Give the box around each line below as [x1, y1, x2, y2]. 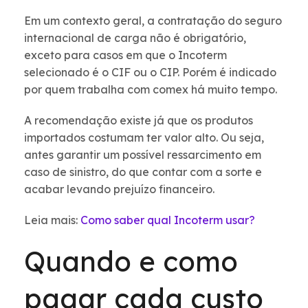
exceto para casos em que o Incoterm [24, 48, 227, 63]
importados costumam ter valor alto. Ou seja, [24, 131, 264, 145]
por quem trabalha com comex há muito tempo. [24, 82, 277, 97]
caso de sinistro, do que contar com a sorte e [24, 165, 262, 179]
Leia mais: [24, 213, 80, 228]
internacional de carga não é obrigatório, [24, 31, 246, 45]
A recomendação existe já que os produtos [24, 113, 253, 128]
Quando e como [24, 244, 238, 279]
